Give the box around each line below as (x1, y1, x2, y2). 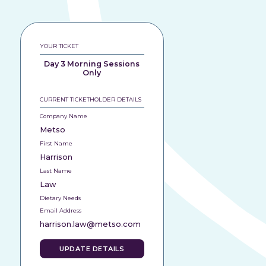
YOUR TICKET (39, 43, 78, 49)
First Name (39, 140, 72, 147)
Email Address (39, 207, 81, 214)
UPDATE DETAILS (59, 245, 125, 253)
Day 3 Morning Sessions (44, 59, 140, 68)
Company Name (39, 113, 87, 119)
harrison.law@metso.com (39, 220, 141, 229)
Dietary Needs (39, 195, 81, 201)
